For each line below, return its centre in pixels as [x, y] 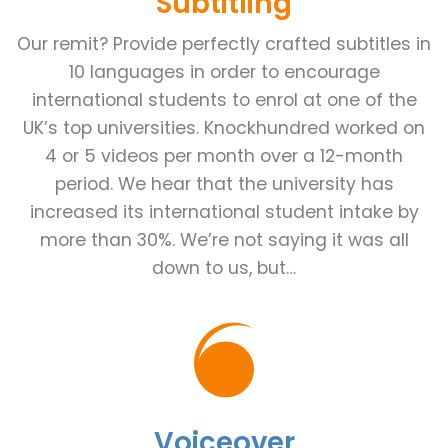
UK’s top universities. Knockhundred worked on [224, 128]
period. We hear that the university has [224, 184]
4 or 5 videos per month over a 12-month [224, 156]
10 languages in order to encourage [224, 72]
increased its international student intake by [224, 212]
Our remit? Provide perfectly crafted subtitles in [224, 44]
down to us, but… [224, 268]
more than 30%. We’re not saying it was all [224, 240]
